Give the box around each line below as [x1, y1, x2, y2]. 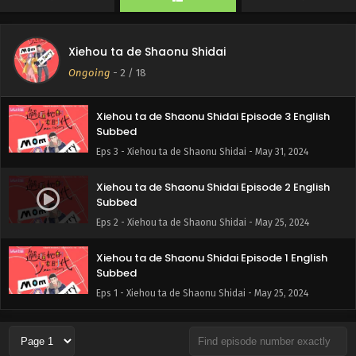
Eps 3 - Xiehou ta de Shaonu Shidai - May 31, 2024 [96, 146, 308, 157]
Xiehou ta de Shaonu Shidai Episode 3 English [96, 109, 330, 124]
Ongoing [68, 67, 110, 79]
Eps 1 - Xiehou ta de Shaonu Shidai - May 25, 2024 [96, 288, 308, 299]
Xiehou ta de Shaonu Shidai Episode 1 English [96, 250, 327, 265]
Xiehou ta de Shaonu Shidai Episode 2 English [96, 180, 330, 195]
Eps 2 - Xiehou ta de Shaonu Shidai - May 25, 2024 [96, 217, 309, 228]
